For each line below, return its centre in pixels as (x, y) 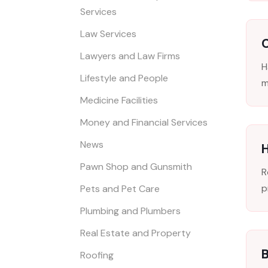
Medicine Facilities (119, 100)
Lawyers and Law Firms (130, 56)
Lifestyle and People (124, 78)
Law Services (109, 34)
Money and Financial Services (144, 123)
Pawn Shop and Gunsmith (136, 167)
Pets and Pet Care (120, 189)
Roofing (97, 255)
